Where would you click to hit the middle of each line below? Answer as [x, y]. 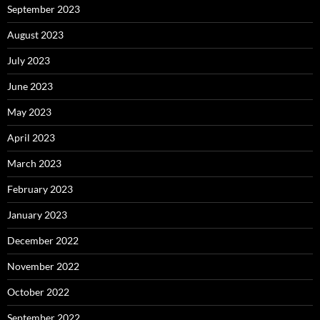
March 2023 [34, 164]
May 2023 [29, 112]
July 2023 [29, 61]
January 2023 [37, 215]
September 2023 [44, 9]
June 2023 [30, 86]
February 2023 [40, 189]
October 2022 [38, 292]
